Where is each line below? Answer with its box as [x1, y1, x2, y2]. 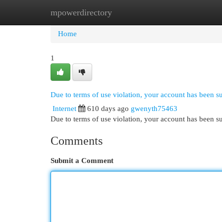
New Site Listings [99, 8, 153, 16]
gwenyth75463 [131, 105, 177, 112]
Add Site [168, 8, 195, 16]
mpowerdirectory [51, 7, 112, 17]
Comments [51, 134, 103, 147]
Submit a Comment [51, 157, 113, 165]
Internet [53, 105, 76, 112]
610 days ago [87, 105, 129, 112]
